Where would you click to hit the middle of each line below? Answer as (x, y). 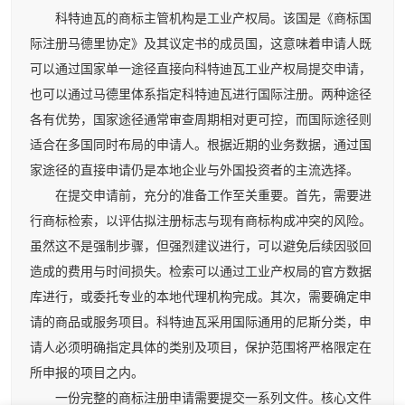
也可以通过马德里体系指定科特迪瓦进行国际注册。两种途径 (201, 95)
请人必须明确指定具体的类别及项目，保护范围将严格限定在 (201, 348)
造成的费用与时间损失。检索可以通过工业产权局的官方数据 (201, 272)
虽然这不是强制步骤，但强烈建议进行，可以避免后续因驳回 (201, 247)
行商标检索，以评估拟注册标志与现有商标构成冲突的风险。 (201, 221)
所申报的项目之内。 (87, 373)
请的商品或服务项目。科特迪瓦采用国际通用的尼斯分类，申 (201, 323)
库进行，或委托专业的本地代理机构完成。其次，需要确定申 (201, 297)
